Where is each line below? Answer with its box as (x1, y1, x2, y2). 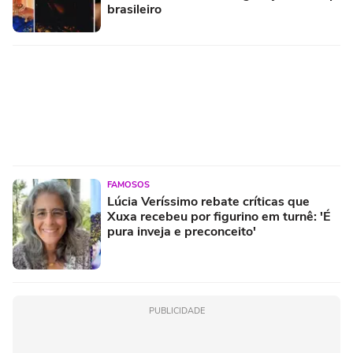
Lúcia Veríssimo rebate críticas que (107, 192, 310, 210)
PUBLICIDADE (148, 304, 205, 317)
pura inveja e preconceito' (107, 222, 256, 240)
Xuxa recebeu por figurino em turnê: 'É (107, 207, 330, 225)
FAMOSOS (107, 178, 150, 191)
